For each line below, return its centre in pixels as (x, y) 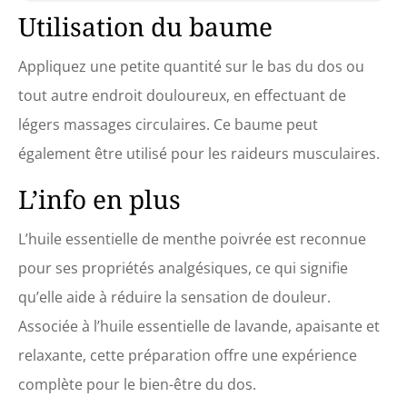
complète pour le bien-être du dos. (137, 385)
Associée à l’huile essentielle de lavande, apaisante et (199, 327)
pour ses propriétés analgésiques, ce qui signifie (183, 268)
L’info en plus (99, 199)
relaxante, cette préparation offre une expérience (188, 356)
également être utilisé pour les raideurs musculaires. (199, 154)
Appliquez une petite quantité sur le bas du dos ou (191, 67)
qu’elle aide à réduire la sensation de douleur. (174, 298)
